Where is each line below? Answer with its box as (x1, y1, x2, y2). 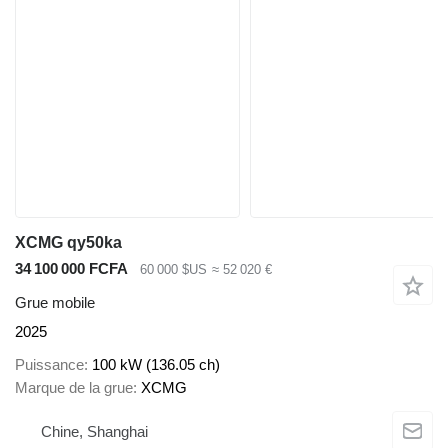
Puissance (15, 355, 84, 373)
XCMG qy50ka (15, 233, 122, 251)
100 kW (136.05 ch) (92, 355, 220, 373)
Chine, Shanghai (41, 423, 148, 441)
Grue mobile (15, 294, 95, 312)
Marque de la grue (15, 378, 133, 396)
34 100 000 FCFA (15, 259, 128, 277)
